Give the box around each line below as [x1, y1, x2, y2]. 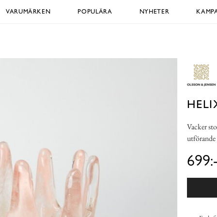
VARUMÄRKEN [5, 8, 51, 15]
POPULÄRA [77, 8, 112, 15]
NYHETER [139, 8, 170, 15]
